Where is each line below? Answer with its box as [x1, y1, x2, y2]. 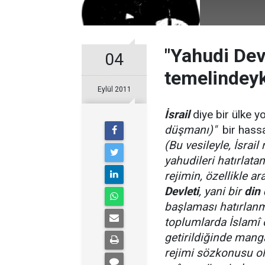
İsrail [164, 108, 193, 121]
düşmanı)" [164, 123, 219, 137]
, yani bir [199, 185, 244, 198]
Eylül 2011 [97, 85, 131, 93]
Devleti [164, 185, 199, 198]
